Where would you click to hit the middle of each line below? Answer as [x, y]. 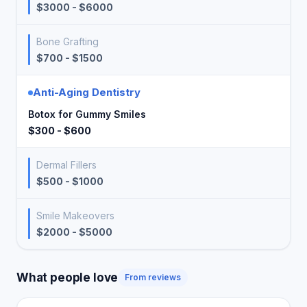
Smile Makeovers [75, 216]
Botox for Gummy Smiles [87, 114]
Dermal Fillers [66, 165]
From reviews [153, 277]
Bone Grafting [67, 41]
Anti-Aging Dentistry [87, 92]
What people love [67, 277]
